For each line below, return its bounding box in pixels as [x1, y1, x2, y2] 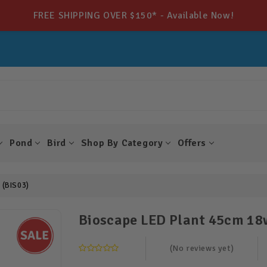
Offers [178, 137, 207, 150]
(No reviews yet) [169, 243, 234, 254]
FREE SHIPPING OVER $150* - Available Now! [33, 10, 234, 21]
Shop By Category [80, 137, 163, 150]
